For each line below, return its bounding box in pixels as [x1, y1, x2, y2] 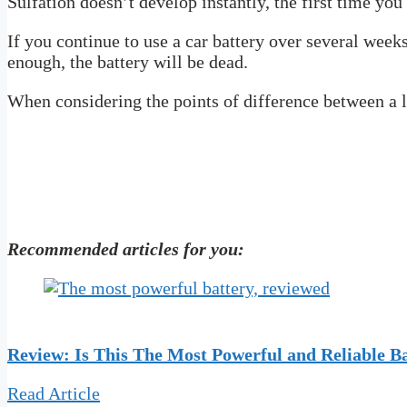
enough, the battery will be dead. [7, 52, 248, 73]
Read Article [7, 383, 100, 404]
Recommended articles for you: [7, 239, 244, 260]
